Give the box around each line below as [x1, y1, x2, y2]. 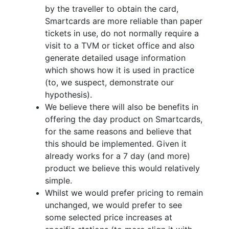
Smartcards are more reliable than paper [45, 16, 202, 27]
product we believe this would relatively [45, 163, 200, 174]
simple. [45, 175, 72, 186]
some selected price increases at [45, 212, 172, 223]
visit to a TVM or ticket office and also [45, 40, 195, 51]
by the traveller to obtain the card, [45, 4, 178, 14]
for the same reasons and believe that [45, 126, 192, 137]
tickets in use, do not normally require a [45, 28, 199, 39]
